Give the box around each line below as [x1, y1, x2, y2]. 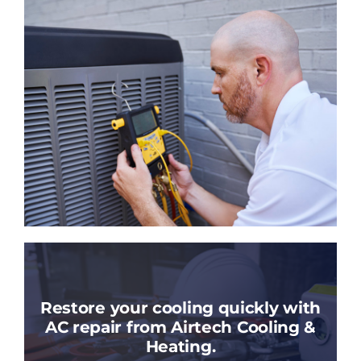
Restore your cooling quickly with [40, 297, 321, 318]
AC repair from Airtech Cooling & [44, 317, 317, 338]
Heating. [145, 336, 216, 357]
